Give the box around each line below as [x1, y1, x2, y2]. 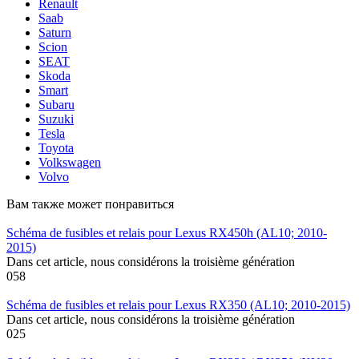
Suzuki [38, 111, 74, 126]
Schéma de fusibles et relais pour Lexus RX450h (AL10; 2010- [6, 225, 327, 240]
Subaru [38, 97, 75, 111]
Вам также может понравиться [6, 196, 174, 211]
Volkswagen [38, 155, 101, 169]
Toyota [38, 140, 74, 155]
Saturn [38, 25, 71, 39]
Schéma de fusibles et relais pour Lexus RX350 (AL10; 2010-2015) [6, 297, 350, 312]
